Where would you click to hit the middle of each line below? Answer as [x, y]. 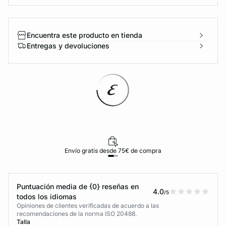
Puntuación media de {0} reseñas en [78, 186]
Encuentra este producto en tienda [84, 35]
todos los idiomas [47, 196]
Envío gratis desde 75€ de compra [113, 151]
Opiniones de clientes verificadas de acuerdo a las [88, 206]
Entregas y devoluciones [68, 46]
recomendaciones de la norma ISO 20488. [77, 214]
